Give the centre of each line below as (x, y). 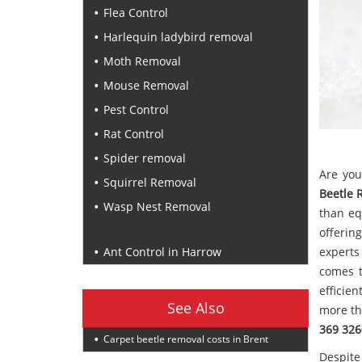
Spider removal (145, 158)
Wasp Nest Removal (157, 206)
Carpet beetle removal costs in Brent (186, 339)
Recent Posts (140, 229)
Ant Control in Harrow (162, 252)
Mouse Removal (146, 85)
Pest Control (136, 109)
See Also (196, 308)
